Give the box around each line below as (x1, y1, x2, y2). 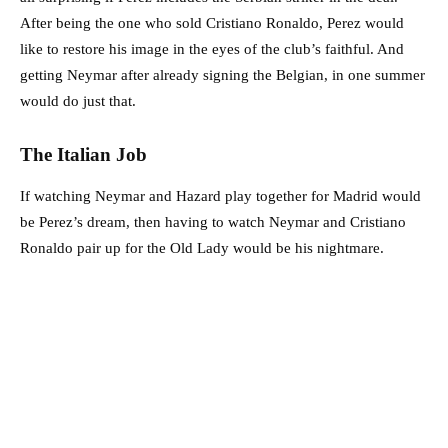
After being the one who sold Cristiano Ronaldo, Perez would (20, 15, 404, 32)
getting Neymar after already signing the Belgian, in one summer (20, 67, 425, 84)
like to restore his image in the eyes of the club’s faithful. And (20, 41, 404, 58)
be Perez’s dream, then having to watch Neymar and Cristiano (20, 214, 406, 231)
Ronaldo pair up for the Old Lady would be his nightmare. (20, 240, 384, 257)
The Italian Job (20, 144, 147, 166)
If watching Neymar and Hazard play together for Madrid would (20, 188, 421, 205)
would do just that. (20, 93, 136, 110)
